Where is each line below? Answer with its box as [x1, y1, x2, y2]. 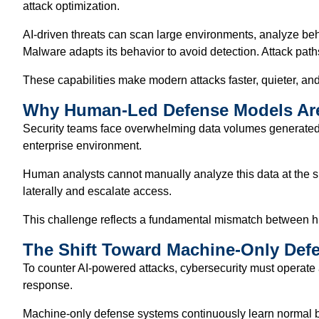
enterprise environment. [23, 139, 142, 152]
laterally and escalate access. [23, 184, 172, 197]
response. [23, 278, 73, 291]
